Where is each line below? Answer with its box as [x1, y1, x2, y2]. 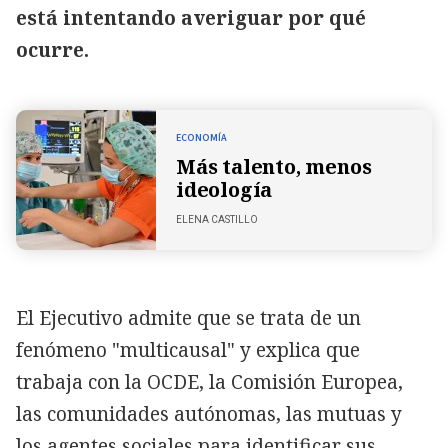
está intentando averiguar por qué [16, 4, 366, 31]
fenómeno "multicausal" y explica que [16, 336, 360, 363]
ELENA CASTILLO [176, 214, 258, 226]
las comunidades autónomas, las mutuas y [16, 400, 402, 427]
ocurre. [16, 36, 89, 63]
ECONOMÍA [176, 131, 227, 146]
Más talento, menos [176, 153, 372, 181]
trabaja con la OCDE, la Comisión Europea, [16, 368, 403, 395]
